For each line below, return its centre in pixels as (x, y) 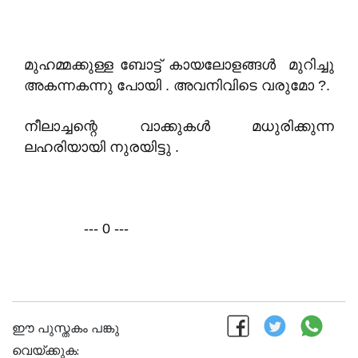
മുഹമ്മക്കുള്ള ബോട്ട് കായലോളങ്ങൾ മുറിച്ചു (179, 65)
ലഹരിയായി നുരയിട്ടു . (101, 147)
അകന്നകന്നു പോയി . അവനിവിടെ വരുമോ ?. (177, 86)
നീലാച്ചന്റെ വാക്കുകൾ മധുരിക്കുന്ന (179, 126)
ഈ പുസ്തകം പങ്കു (66, 329)
